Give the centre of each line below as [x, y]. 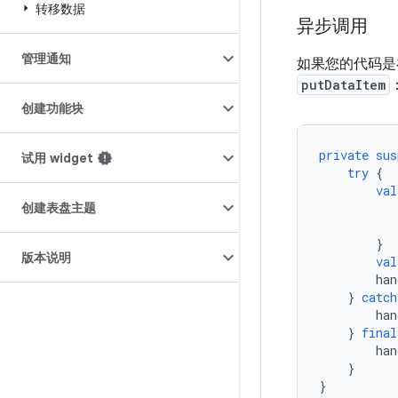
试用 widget [57, 158]
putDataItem [343, 85]
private [344, 155]
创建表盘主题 [59, 208]
